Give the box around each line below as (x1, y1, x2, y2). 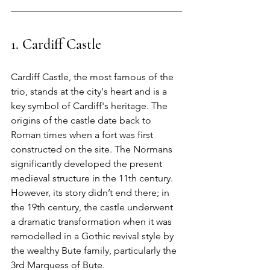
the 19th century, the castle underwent (11, 201, 175, 213)
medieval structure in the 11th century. (11, 172, 175, 184)
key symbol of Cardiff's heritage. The (11, 99, 170, 111)
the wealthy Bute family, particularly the (11, 244, 179, 256)
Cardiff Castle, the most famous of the (11, 71, 176, 83)
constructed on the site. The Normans (11, 143, 175, 155)
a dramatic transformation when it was (11, 215, 174, 227)
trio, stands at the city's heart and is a (11, 85, 169, 97)
